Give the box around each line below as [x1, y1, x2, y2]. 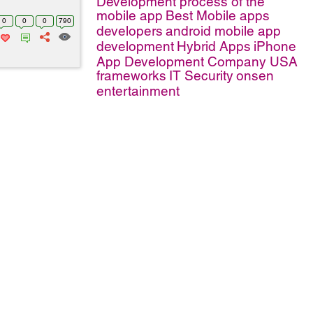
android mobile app [166, 23, 281, 38]
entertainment [96, 83, 180, 99]
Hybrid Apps [177, 38, 251, 54]
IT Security [169, 68, 233, 83]
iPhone [254, 38, 296, 54]
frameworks [96, 68, 166, 83]
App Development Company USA [96, 54, 298, 69]
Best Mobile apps [166, 8, 270, 23]
